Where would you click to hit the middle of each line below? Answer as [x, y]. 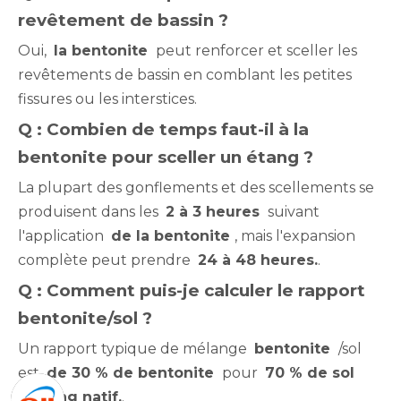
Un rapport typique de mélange [136, 348]
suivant [292, 211]
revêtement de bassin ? [123, 20]
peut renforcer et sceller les [255, 50]
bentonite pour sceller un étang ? [166, 157]
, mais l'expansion [295, 235]
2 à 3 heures [215, 211]
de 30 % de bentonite [132, 372]
